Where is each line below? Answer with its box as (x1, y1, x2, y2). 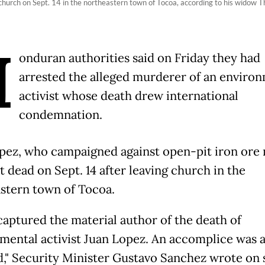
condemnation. (18, 106, 102, 122)
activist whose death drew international (18, 88, 238, 104)
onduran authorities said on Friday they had (18, 50, 260, 66)
